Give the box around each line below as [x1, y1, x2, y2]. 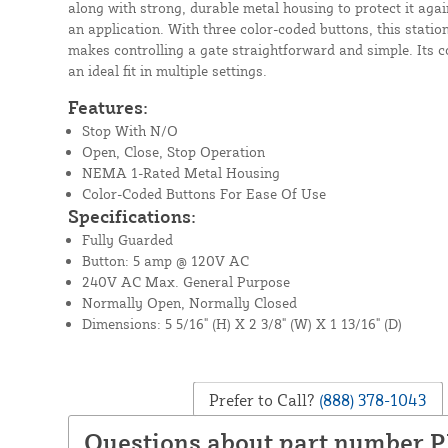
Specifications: [67, 204, 196, 227]
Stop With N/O [81, 121, 178, 139]
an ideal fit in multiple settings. [67, 61, 267, 79]
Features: [67, 95, 148, 118]
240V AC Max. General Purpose [81, 272, 290, 290]
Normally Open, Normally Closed [81, 293, 297, 311]
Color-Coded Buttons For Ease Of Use [81, 184, 326, 202]
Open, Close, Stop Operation [81, 142, 265, 160]
